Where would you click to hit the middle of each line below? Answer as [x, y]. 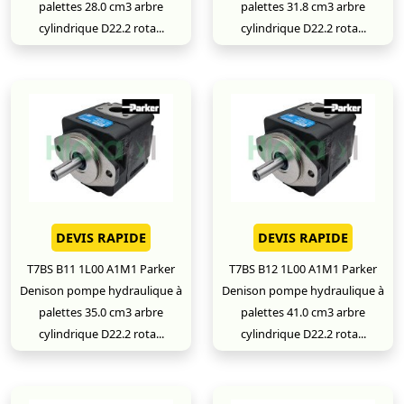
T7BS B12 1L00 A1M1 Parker [303, 269]
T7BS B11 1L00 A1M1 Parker [101, 269]
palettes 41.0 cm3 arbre [303, 312]
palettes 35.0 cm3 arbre [101, 312]
